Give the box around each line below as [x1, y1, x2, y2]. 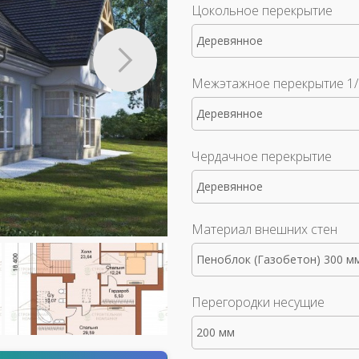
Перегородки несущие [192, 293, 325, 311]
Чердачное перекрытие [192, 147, 332, 165]
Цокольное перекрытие [192, 2, 333, 19]
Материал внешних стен [192, 220, 337, 238]
